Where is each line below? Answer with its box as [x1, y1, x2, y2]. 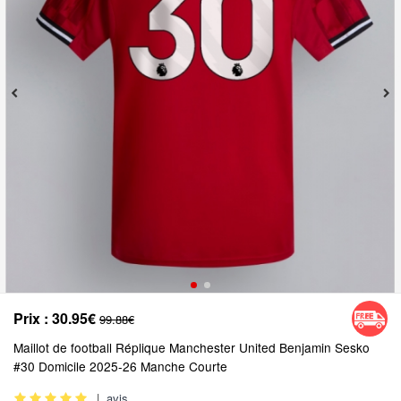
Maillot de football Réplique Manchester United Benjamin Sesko [13, 338, 370, 357]
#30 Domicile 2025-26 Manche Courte [13, 357, 227, 376]
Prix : [13, 308, 48, 329]
